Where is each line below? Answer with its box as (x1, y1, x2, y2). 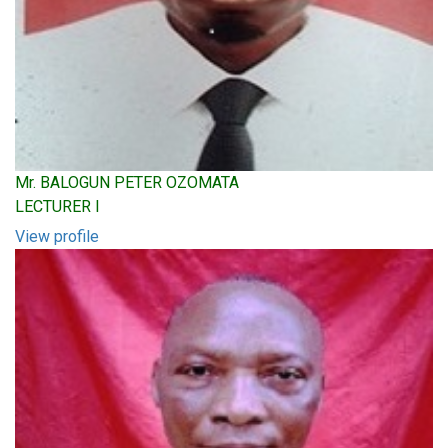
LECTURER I (15, 197, 100, 216)
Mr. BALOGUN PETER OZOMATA (15, 173, 239, 192)
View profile (15, 227, 99, 246)
